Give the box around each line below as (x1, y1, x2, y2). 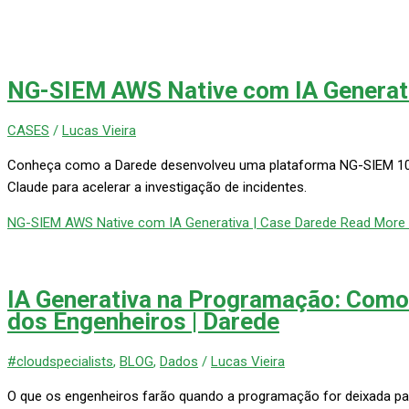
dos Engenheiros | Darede (7, 308, 279, 336)
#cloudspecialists (7, 352, 113, 370)
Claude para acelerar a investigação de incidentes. (7, 178, 307, 195)
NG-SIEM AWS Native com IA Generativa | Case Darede (7, 214, 337, 231)
